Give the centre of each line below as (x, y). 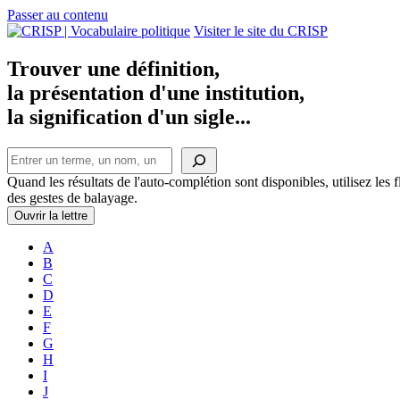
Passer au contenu (58, 15)
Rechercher (38, 154)
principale (53, 58)
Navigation (56, 34)
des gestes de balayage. (72, 197)
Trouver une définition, (113, 68)
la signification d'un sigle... (129, 117)
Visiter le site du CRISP (261, 31)
